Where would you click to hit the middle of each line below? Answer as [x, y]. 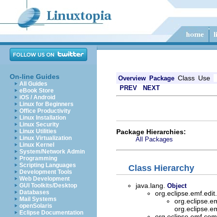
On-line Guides [35, 77]
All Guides [33, 84]
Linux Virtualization [46, 138]
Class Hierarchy [161, 168]
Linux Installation [43, 118]
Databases [34, 192]
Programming [38, 158]
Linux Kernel [37, 145]
